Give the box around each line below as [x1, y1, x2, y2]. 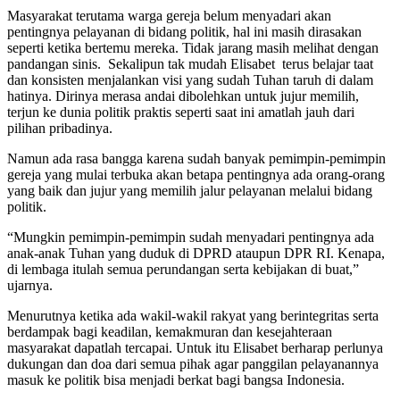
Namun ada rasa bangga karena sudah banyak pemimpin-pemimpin [7, 150, 386, 166]
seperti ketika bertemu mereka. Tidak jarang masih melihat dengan [7, 39, 379, 55]
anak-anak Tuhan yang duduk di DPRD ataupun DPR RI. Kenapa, [7, 245, 385, 261]
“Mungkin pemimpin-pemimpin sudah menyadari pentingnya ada [7, 229, 374, 245]
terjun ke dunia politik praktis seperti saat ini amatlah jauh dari [7, 104, 354, 120]
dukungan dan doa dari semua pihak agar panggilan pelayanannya [7, 355, 379, 371]
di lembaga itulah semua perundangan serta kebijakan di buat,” [7, 261, 359, 277]
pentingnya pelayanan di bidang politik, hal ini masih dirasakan [7, 23, 362, 39]
